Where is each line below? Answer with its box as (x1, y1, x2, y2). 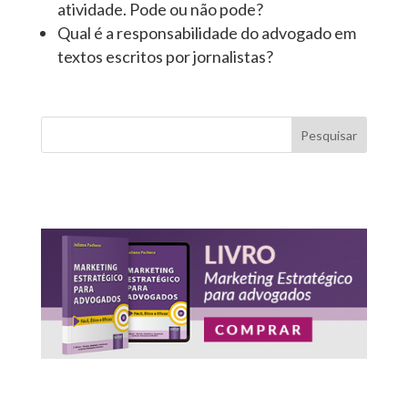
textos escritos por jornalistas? (56, 46, 273, 67)
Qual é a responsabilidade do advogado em (56, 23, 356, 44)
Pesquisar (301, 127, 358, 143)
